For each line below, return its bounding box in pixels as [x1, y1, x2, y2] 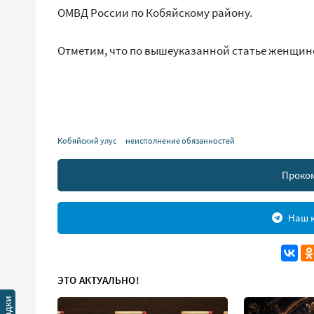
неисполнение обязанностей [125, 135, 235, 146]
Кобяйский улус [57, 135, 116, 146]
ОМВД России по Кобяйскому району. [57, 5, 252, 20]
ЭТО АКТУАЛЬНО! [57, 273, 139, 287]
